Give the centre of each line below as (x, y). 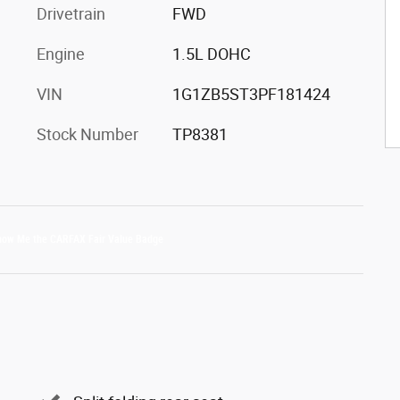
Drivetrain (71, 14)
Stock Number (87, 134)
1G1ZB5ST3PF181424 (251, 94)
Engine (61, 54)
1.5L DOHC (211, 54)
